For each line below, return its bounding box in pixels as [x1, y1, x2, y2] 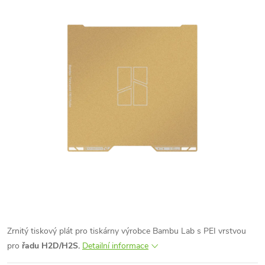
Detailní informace [82, 240, 148, 251]
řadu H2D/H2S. [22, 240, 80, 251]
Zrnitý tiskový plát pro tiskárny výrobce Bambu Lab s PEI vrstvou [7, 225, 246, 237]
